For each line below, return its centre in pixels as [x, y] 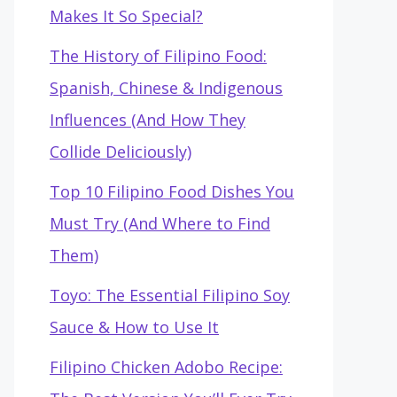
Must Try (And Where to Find [160, 223]
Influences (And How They [148, 120]
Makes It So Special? [126, 16]
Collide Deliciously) [121, 152]
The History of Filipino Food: [158, 56]
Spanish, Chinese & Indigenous [166, 88]
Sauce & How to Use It [134, 327]
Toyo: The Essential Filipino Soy [170, 295]
